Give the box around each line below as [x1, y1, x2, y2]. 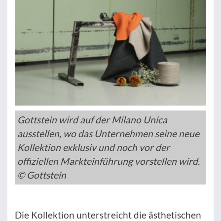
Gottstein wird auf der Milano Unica [17, 114, 167, 126]
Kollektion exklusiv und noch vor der [17, 142, 170, 153]
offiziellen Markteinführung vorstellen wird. [17, 155, 200, 167]
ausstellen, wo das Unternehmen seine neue [17, 128, 199, 140]
